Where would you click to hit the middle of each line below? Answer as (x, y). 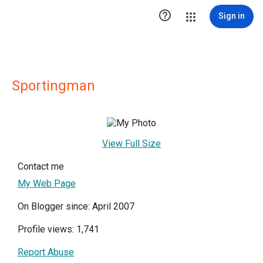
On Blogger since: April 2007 (76, 206)
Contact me (41, 166)
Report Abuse (46, 252)
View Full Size (131, 144)
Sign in (232, 16)
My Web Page (47, 183)
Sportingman (53, 86)
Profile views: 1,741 (58, 229)
